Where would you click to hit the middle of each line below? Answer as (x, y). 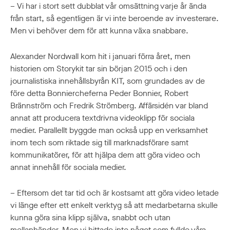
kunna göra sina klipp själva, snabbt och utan (90, 218)
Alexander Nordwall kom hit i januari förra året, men (100, 56)
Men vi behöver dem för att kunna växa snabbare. (99, 31)
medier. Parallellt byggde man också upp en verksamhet (109, 130)
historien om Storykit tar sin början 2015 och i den (99, 69)
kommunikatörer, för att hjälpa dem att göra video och (105, 155)
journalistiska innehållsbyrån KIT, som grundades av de (108, 81)
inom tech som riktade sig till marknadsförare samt (99, 143)
